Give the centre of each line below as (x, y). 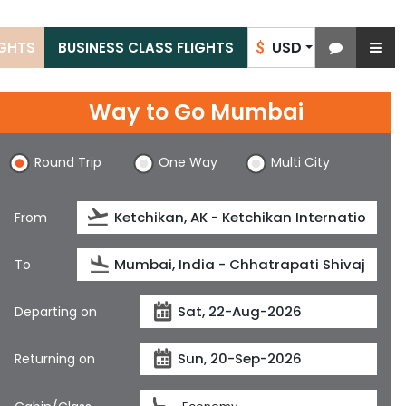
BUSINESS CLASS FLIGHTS (146, 48)
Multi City (301, 162)
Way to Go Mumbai (196, 112)
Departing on (56, 311)
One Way (188, 162)
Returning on (55, 358)
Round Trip (68, 162)
